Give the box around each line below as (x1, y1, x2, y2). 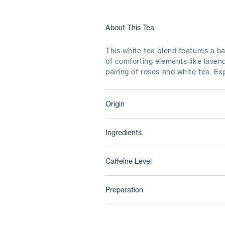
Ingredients (105, 128, 142, 138)
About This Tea (105, 23, 154, 33)
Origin (105, 99, 125, 109)
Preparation (105, 185, 143, 195)
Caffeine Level (105, 157, 152, 166)
